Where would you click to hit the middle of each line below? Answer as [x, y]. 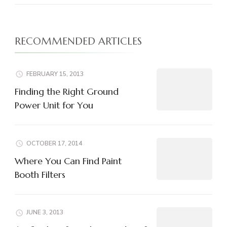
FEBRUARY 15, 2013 [55, 74]
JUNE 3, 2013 [45, 213]
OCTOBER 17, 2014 [54, 143]
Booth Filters [40, 174]
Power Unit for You [54, 105]
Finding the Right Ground [67, 91]
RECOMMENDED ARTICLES [78, 41]
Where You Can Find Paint [68, 161]
